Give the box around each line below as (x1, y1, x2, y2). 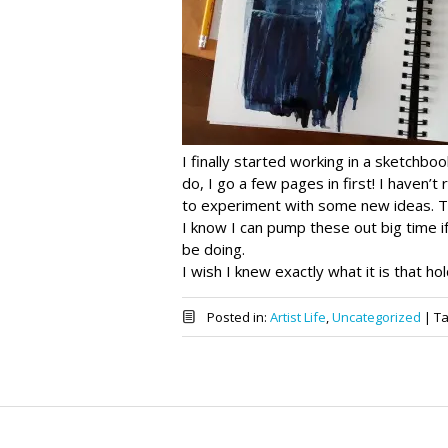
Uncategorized (331, 307, 421, 326)
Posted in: (206, 307, 270, 326)
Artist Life (269, 307, 326, 326)
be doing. (182, 238, 245, 259)
